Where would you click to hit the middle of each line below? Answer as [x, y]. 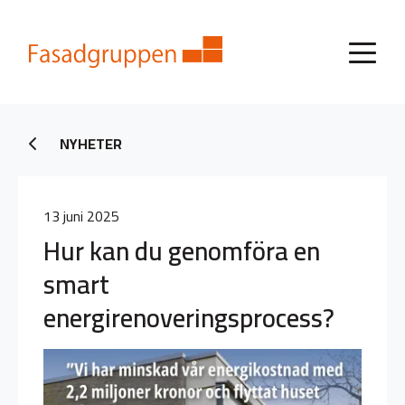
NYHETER [91, 144]
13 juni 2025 [81, 216]
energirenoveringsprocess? [189, 318]
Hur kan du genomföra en [182, 251]
